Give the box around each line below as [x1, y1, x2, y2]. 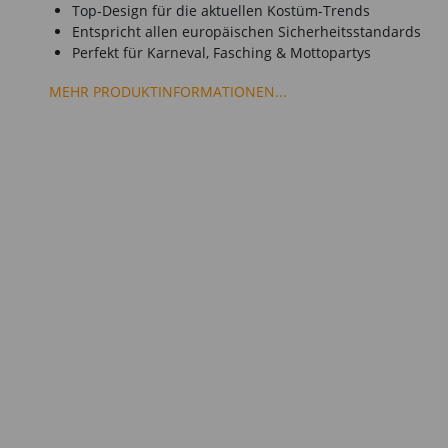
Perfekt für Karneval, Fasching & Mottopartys [72, 43, 371, 62]
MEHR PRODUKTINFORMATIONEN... [49, 81, 287, 101]
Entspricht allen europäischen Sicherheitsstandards [72, 22, 421, 41]
